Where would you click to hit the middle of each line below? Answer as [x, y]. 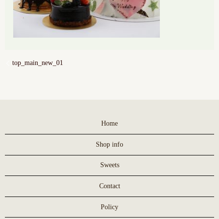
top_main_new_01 [38, 63]
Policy [109, 207]
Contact [109, 186]
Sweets [109, 165]
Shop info [109, 144]
